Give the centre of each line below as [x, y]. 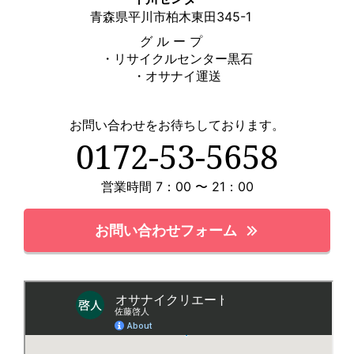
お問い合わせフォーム [166, 230]
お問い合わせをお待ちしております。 [177, 125]
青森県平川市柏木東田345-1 [171, 16]
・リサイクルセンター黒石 [177, 59]
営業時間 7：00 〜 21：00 [177, 187]
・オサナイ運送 [177, 76]
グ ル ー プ [177, 41]
